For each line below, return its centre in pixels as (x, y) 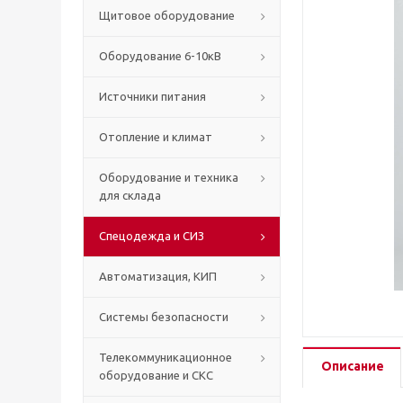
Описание (353, 366)
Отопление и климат (156, 137)
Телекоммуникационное (166, 357)
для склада (130, 195)
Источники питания (152, 96)
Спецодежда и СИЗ (152, 236)
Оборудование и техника (169, 177)
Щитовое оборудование (167, 15)
